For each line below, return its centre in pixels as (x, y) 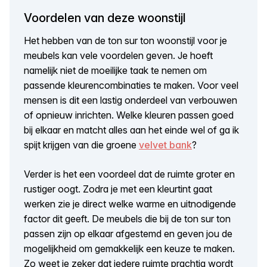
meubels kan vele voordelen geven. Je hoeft (118, 55)
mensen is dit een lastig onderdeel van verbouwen (131, 100)
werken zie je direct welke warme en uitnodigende (130, 204)
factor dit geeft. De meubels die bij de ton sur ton (127, 218)
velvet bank (165, 145)
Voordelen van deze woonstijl (105, 18)
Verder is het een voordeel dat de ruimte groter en (129, 174)
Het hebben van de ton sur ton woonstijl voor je (125, 40)
